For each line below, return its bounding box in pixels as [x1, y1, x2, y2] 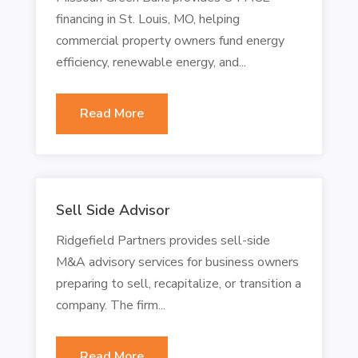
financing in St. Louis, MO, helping [55, 10, 240, 28]
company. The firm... [55, 296, 165, 314]
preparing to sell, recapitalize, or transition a [55, 274, 301, 292]
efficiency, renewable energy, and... [55, 53, 246, 71]
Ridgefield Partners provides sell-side [55, 231, 270, 249]
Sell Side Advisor [55, 200, 170, 220]
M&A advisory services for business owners [55, 253, 299, 271]
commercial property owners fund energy [55, 31, 284, 50]
